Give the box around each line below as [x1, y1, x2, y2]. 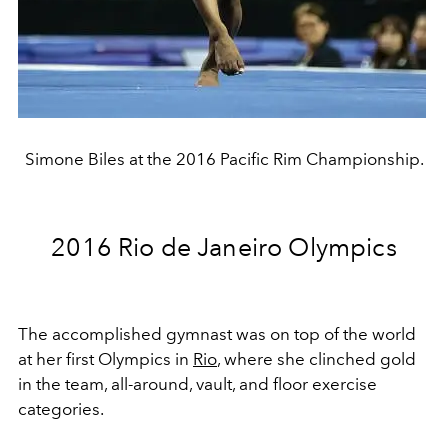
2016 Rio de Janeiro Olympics [51, 232, 397, 263]
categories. [18, 399, 104, 420]
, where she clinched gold [217, 349, 416, 370]
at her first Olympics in [18, 349, 193, 370]
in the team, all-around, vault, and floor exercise [18, 374, 377, 395]
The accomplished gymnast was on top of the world [18, 324, 416, 345]
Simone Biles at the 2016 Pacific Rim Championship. [24, 149, 424, 170]
